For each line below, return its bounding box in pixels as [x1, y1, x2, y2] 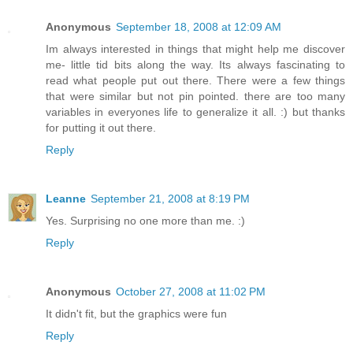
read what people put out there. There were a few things [46, 74, 345, 87]
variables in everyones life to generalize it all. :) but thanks [46, 106, 345, 119]
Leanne [46, 192, 86, 205]
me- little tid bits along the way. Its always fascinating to [46, 58, 345, 72]
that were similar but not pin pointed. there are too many [46, 90, 345, 103]
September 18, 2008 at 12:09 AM [116, 20, 281, 34]
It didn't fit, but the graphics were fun [46, 307, 227, 320]
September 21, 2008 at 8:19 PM [91, 192, 250, 205]
